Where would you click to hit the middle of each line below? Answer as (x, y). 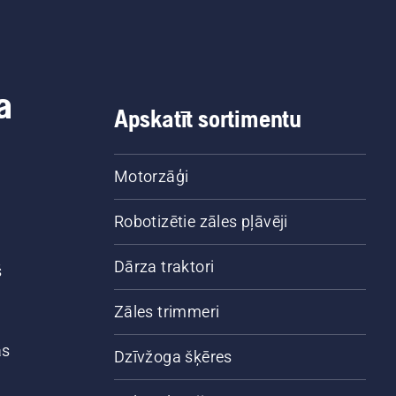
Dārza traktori (164, 267)
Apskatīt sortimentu (207, 119)
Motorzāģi (151, 177)
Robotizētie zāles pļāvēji (201, 222)
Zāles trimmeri (167, 312)
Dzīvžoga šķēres (173, 357)
